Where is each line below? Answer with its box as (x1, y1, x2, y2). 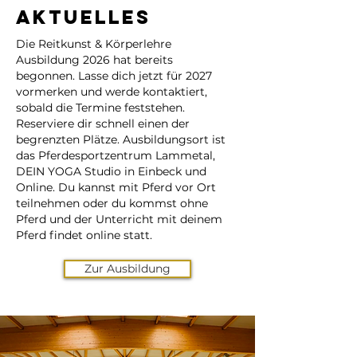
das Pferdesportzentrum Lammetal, (16, 148, 215, 163)
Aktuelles (16, 5, 151, 29)
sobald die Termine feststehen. (16, 100, 185, 115)
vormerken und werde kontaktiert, (16, 84, 207, 99)
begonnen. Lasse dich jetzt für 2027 (16, 69, 212, 83)
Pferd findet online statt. (16, 228, 152, 242)
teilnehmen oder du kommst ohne (16, 196, 208, 210)
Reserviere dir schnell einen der (16, 116, 190, 131)
